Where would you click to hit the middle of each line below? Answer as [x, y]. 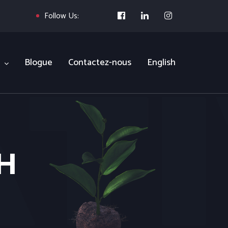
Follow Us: [61, 16]
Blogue [38, 63]
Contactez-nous [100, 63]
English [161, 63]
